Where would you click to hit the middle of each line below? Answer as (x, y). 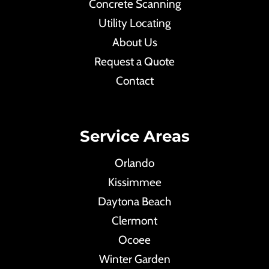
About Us (134, 42)
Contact (134, 81)
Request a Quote (134, 62)
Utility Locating (134, 23)
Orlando (134, 163)
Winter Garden (134, 259)
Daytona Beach (134, 201)
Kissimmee (134, 182)
